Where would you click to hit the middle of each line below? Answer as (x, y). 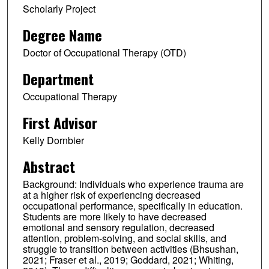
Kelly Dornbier (53, 140)
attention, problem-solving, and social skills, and (124, 238)
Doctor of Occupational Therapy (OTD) (104, 52)
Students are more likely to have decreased (114, 216)
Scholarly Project (59, 9)
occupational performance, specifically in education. (132, 205)
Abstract (49, 166)
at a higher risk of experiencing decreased (111, 195)
